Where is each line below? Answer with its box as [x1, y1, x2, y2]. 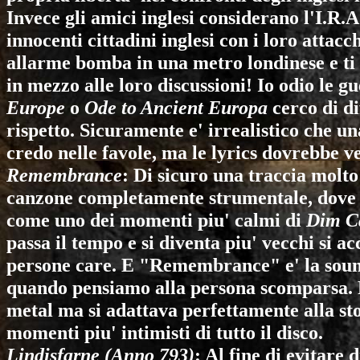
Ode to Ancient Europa [84, 96, 268, 118]
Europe [6, 96, 65, 118]
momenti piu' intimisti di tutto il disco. [6, 321, 323, 343]
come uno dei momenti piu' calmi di [6, 209, 306, 231]
